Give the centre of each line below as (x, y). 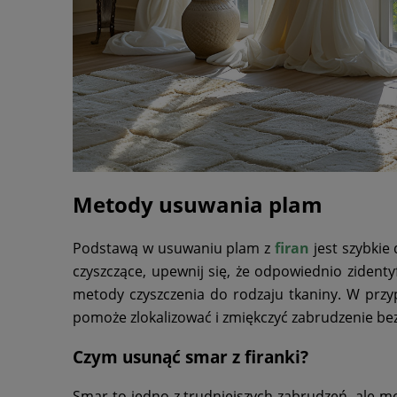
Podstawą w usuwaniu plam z (174, 249)
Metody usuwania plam (198, 205)
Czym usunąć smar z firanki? (191, 357)
